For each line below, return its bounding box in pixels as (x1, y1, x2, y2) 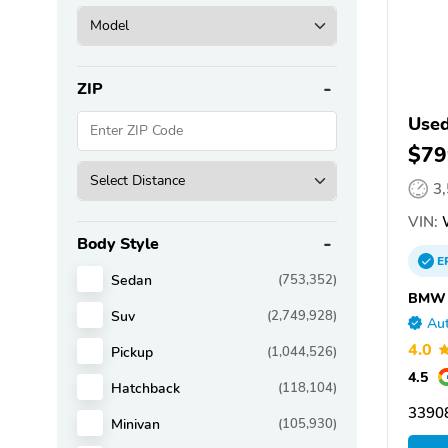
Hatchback (111, 377, 180, 398)
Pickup (111, 341, 153, 362)
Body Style (77, 232, 159, 255)
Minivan (111, 413, 160, 434)
